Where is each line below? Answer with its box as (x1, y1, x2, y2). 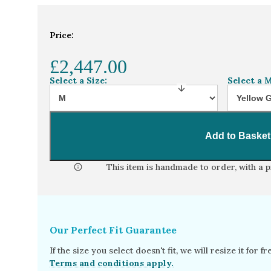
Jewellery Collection (106, 27, 189, 38)
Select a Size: (50, 75, 107, 87)
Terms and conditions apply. (50, 258, 174, 269)
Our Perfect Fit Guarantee (50, 224, 177, 237)
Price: (50, 30, 74, 41)
